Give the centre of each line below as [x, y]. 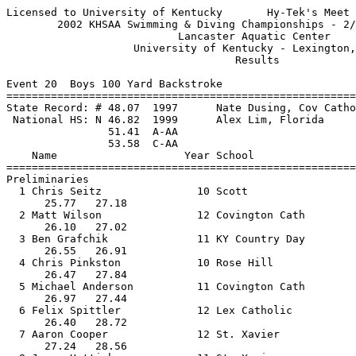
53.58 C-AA [92, 143]
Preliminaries [48, 179]
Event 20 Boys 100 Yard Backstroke [114, 84]
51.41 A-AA [92, 132]
